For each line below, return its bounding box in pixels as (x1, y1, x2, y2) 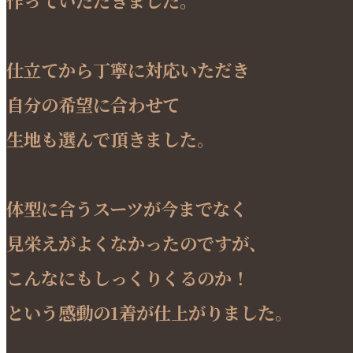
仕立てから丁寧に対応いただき (6, 56, 249, 82)
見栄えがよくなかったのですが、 (6, 229, 266, 255)
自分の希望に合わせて (6, 91, 180, 117)
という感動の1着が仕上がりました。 (6, 299, 292, 325)
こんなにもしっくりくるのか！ (6, 264, 249, 290)
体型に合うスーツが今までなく (6, 195, 247, 221)
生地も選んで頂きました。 (6, 125, 214, 151)
